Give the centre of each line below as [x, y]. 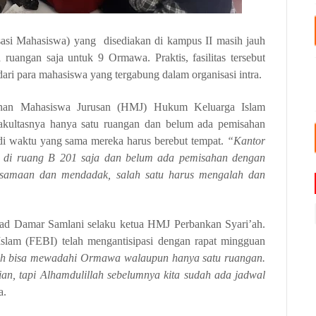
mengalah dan [230, 175]
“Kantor [247, 141]
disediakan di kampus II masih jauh [184, 41]
